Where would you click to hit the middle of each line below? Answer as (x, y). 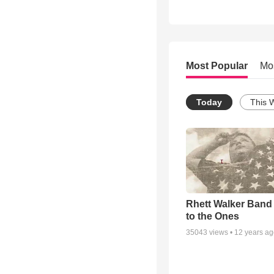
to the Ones (213, 217)
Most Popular (217, 66)
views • (221, 233)
